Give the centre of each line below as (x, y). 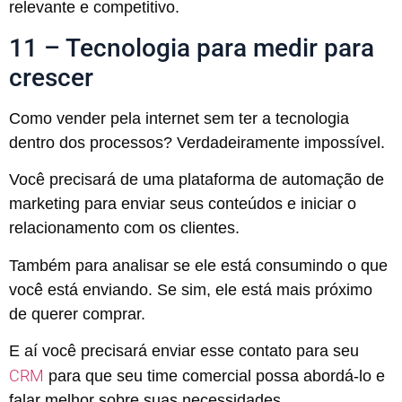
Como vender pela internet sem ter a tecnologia (179, 118)
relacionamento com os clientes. (124, 228)
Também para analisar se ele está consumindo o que (198, 265)
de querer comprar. (77, 314)
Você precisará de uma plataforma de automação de (197, 180)
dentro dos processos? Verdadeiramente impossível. (197, 142)
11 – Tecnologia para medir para (192, 48)
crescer (51, 77)
